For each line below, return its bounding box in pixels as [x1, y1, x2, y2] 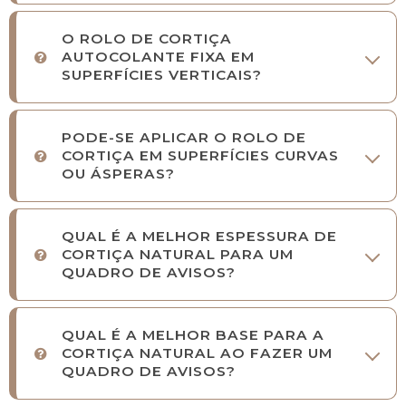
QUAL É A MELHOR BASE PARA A [62, 326, 324, 344]
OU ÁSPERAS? [62, 165, 175, 183]
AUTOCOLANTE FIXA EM [62, 48, 255, 66]
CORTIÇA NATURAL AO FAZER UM [62, 344, 333, 362]
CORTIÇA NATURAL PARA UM [62, 246, 294, 264]
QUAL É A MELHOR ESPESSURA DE [62, 227, 337, 246]
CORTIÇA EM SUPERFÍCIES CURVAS [62, 147, 339, 165]
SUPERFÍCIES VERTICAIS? [62, 66, 262, 84]
